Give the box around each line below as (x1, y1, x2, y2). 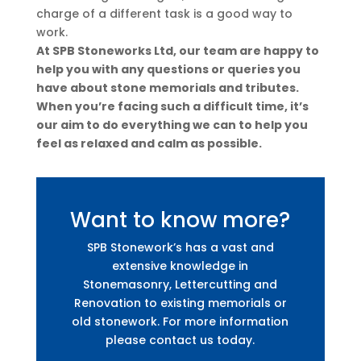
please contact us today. (106, 332, 255, 349)
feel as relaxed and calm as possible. (35, 135, 262, 152)
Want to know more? (70, 205, 291, 235)
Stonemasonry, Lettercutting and (83, 276, 278, 293)
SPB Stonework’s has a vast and (86, 239, 274, 256)
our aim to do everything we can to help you (35, 117, 308, 134)
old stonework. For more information (72, 313, 289, 330)
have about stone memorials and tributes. (35, 80, 299, 97)
